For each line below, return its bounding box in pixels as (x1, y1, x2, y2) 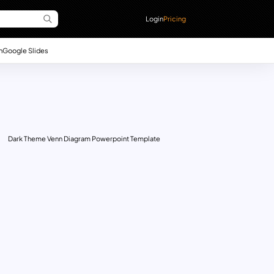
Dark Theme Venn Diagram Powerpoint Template (7, 135, 160, 143)
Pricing (163, 14, 187, 23)
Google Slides (2, 45, 48, 54)
